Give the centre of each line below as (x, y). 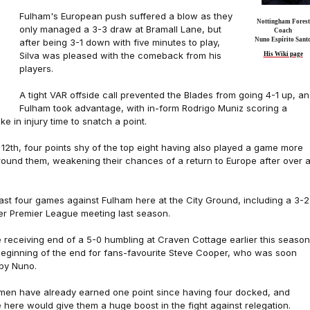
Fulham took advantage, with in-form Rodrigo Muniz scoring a (153, 108)
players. (36, 69)
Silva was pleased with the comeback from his (120, 55)
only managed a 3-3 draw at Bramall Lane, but (120, 29)
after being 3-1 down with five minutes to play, (120, 42)
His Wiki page (283, 54)
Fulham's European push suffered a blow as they (126, 16)
